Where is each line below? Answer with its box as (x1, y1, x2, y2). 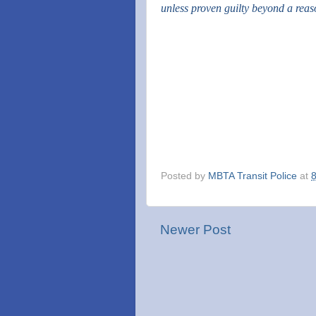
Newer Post (160, 221, 231, 237)
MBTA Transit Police (208, 170, 297, 181)
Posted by (161, 170, 208, 181)
